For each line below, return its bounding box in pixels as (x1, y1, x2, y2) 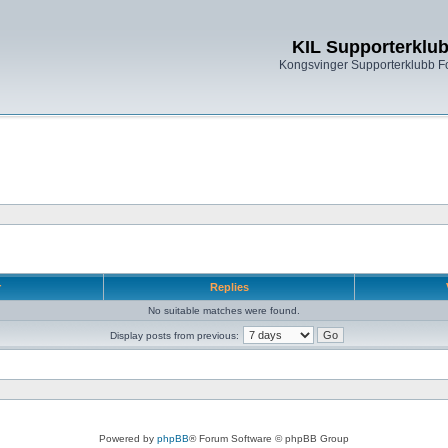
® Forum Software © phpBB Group (189, 433, 349, 444)
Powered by (99, 433, 157, 444)
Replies (206, 281, 252, 293)
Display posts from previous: (109, 330, 239, 341)
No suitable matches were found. (148, 305, 300, 316)
